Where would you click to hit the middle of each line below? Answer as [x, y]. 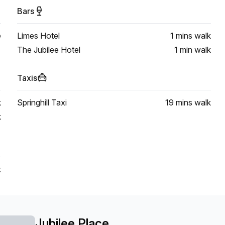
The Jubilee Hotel [49, 50]
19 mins [179, 102]
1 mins [181, 36]
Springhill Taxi [42, 102]
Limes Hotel [38, 36]
